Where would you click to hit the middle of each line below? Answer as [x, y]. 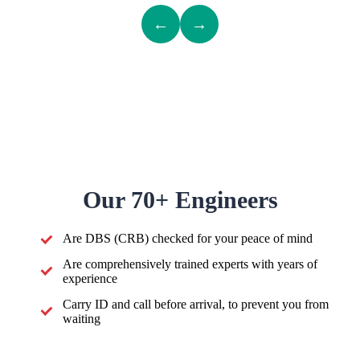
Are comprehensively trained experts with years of [190, 264]
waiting [82, 319]
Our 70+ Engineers [180, 200]
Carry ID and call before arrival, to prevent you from [196, 305]
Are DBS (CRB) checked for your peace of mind [188, 239]
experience [90, 279]
